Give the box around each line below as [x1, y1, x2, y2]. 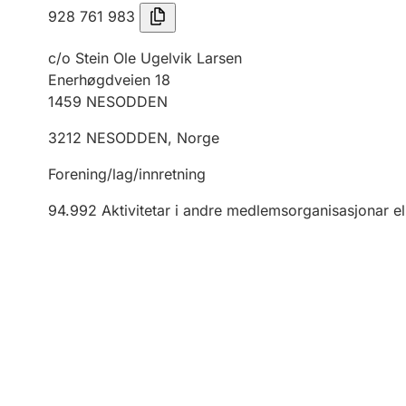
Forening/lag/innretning [48, 165, 206, 183]
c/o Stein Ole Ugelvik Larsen [48, 49, 242, 67]
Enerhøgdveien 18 [48, 71, 170, 89]
